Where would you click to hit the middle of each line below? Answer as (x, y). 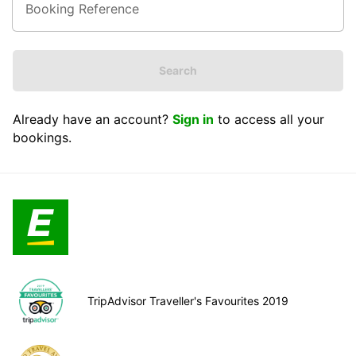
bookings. (42, 137)
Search (178, 70)
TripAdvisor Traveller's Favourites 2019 (188, 301)
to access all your (269, 119)
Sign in (193, 119)
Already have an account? (93, 119)
